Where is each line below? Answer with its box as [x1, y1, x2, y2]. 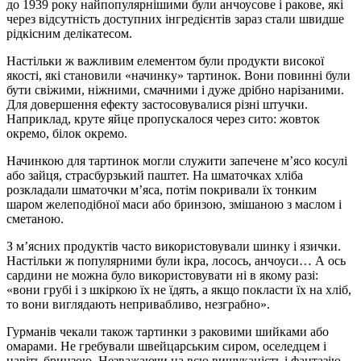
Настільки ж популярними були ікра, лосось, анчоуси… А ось [6, 253, 346, 268]
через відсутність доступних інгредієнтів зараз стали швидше [6, 11, 344, 26]
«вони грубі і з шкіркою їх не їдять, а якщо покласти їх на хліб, [6, 282, 351, 297]
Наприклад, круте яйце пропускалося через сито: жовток [6, 111, 320, 126]
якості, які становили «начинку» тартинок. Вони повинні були [6, 68, 351, 82]
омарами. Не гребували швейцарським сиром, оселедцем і [6, 338, 326, 353]
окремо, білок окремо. [6, 126, 127, 140]
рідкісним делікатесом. [6, 26, 132, 40]
